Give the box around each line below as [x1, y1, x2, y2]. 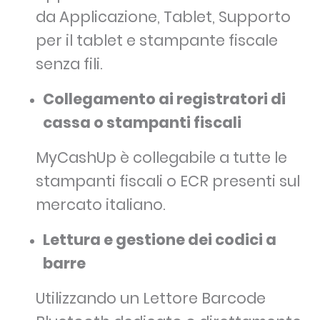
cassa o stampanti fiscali [43, 112, 241, 134]
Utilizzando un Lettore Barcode [36, 288, 266, 309]
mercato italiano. [36, 194, 166, 216]
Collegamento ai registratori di [43, 89, 286, 110]
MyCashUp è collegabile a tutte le [36, 147, 287, 169]
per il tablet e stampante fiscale [36, 30, 278, 51]
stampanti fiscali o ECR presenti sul [36, 171, 300, 192]
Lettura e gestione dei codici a [43, 229, 276, 251]
